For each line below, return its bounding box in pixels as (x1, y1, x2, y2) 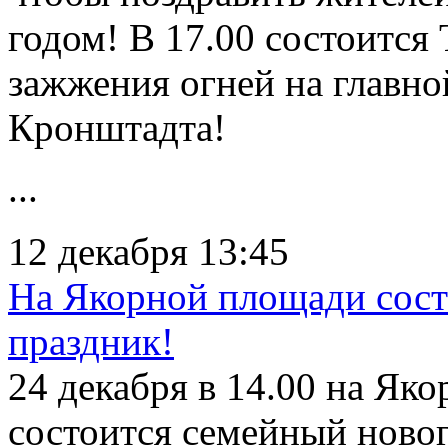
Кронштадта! (8, 105, 226, 149)
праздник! (8, 319, 174, 363)
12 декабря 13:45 (8, 229, 289, 273)
